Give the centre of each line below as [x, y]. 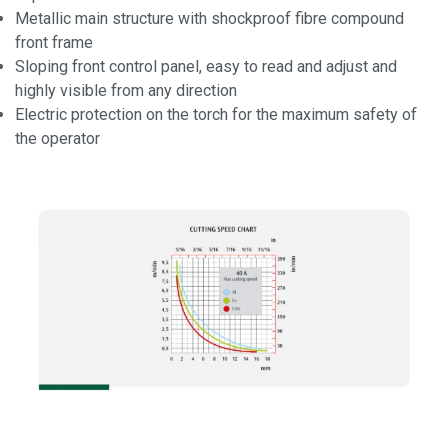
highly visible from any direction [126, 91]
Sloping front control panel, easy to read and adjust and [206, 67]
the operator [57, 139]
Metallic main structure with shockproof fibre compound [209, 19]
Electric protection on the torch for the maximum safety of [216, 115]
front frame [54, 43]
